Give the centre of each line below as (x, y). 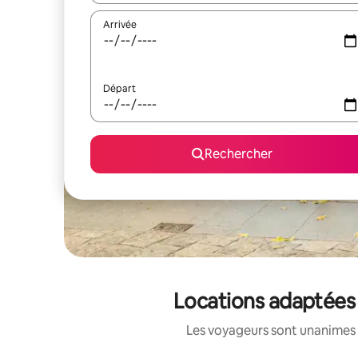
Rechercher (238, 154)
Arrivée (120, 25)
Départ (119, 89)
